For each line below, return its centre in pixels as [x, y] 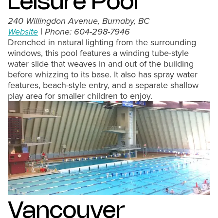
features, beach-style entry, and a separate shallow [103, 85]
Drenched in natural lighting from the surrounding [102, 42]
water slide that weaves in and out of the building [101, 64]
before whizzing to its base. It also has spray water [103, 74]
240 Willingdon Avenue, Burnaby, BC [79, 21]
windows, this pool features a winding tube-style [98, 53]
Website [23, 32]
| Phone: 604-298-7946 [84, 32]
